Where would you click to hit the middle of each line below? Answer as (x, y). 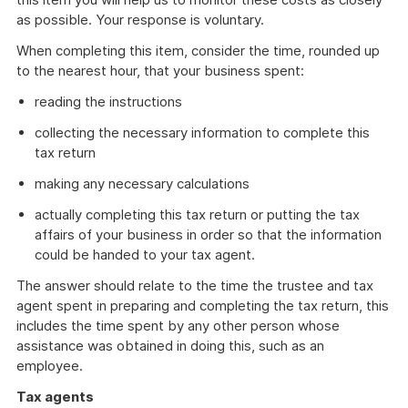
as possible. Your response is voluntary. (140, 20)
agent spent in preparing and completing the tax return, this (203, 306)
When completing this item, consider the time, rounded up (198, 51)
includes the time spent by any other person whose (178, 326)
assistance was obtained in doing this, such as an (170, 346)
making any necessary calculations (142, 184)
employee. (50, 366)
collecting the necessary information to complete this (202, 133)
